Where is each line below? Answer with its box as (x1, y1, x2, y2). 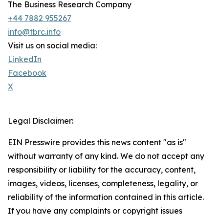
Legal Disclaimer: (8, 116, 73, 126)
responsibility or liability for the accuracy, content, (8, 165, 196, 175)
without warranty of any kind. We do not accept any (8, 151, 204, 161)
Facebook (8, 68, 46, 78)
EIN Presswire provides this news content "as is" (8, 137, 186, 148)
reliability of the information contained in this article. (8, 192, 204, 202)
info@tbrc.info (8, 27, 61, 37)
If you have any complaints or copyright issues (8, 206, 182, 216)
